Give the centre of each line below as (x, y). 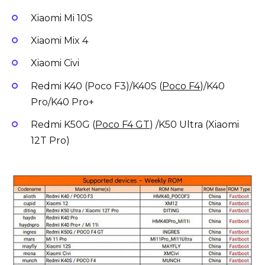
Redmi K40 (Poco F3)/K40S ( (96, 86)
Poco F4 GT (122, 124)
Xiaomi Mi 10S (62, 18)
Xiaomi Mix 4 (59, 41)
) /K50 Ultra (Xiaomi (194, 124)
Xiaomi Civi (55, 63)
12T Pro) (50, 140)
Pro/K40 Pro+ (62, 102)
